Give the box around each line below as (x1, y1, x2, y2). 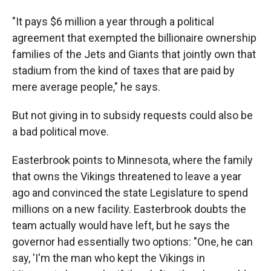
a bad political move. (12, 125, 109, 138)
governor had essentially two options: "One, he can (12, 235, 253, 248)
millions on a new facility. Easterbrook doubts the (12, 202, 246, 215)
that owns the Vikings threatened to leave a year (12, 169, 241, 183)
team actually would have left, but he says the (12, 218, 230, 232)
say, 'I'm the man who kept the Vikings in (12, 251, 205, 264)
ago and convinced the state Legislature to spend (12, 186, 248, 199)
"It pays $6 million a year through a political (12, 15, 214, 28)
